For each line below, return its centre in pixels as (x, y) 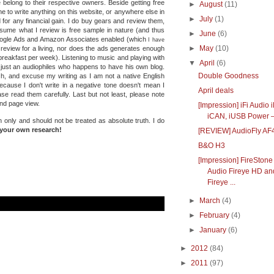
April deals (216, 90)
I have (157, 39)
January (213, 230)
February (215, 215)
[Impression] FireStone (235, 160)
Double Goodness (228, 76)
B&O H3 (211, 145)
